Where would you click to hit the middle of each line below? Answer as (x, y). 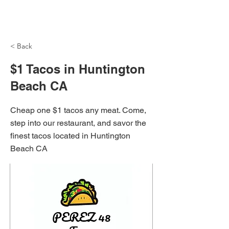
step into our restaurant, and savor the (78, 123)
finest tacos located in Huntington (70, 136)
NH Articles (47, 18)
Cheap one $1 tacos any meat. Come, (78, 110)
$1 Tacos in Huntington (78, 69)
